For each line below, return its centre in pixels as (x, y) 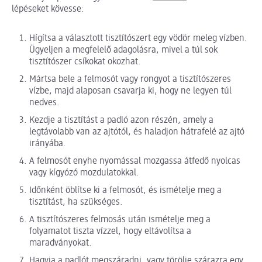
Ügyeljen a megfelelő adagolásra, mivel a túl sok (123, 51)
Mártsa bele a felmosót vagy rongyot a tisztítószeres (130, 80)
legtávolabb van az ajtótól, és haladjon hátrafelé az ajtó (137, 132)
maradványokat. (61, 244)
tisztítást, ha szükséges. (76, 203)
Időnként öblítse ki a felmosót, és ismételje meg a (125, 191)
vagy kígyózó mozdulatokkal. (84, 173)
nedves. (44, 103)
